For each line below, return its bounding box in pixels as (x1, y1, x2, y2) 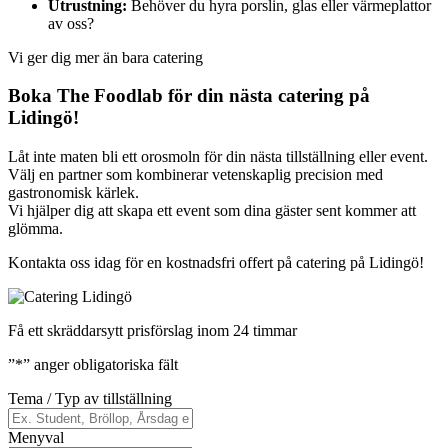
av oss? (48, 14, 94, 32)
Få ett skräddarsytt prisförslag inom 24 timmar (8, 321, 297, 339)
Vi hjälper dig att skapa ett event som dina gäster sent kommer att (8, 201, 416, 219)
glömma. (8, 219, 63, 237)
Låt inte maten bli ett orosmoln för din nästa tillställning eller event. (8, 147, 428, 165)
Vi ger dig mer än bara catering (8, 48, 203, 66)
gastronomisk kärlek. (8, 183, 139, 201)
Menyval (8, 428, 64, 446)
